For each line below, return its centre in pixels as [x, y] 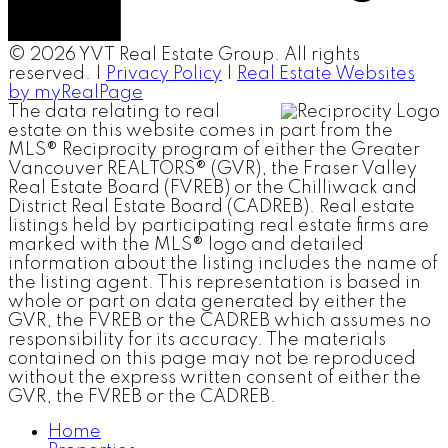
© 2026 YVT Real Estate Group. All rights [184, 54]
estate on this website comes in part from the [200, 130]
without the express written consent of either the [214, 377]
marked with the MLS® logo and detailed [186, 244]
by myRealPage [75, 92]
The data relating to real [114, 111]
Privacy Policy [164, 73]
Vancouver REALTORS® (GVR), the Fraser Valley [212, 168]
